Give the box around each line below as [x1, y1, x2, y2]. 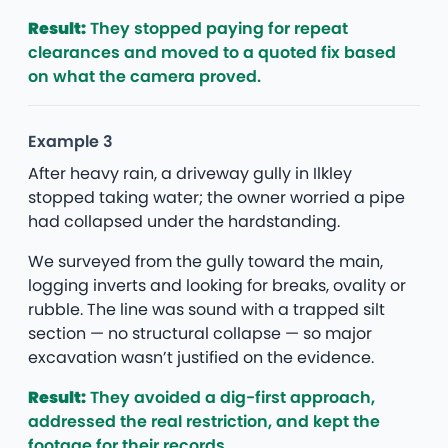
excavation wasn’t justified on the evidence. [28, 345, 374, 369]
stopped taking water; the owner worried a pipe [28, 185, 405, 209]
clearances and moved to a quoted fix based [28, 40, 396, 64]
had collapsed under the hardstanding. [28, 209, 340, 233]
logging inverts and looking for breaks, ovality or [28, 273, 406, 297]
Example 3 [28, 129, 113, 153]
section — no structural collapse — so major [28, 321, 372, 345]
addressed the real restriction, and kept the [28, 409, 380, 433]
